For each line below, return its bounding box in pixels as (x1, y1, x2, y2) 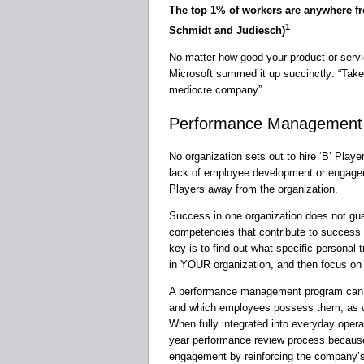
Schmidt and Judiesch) (169, 24, 285, 37)
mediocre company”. (169, 83, 265, 96)
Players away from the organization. (169, 182, 338, 195)
